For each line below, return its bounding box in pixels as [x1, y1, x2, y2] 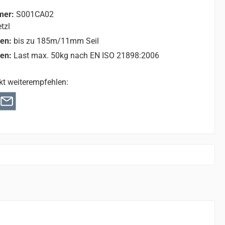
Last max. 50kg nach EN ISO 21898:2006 [13, 50, 159, 60]
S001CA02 [16, 9, 54, 19]
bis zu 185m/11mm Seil [13, 36, 99, 46]
